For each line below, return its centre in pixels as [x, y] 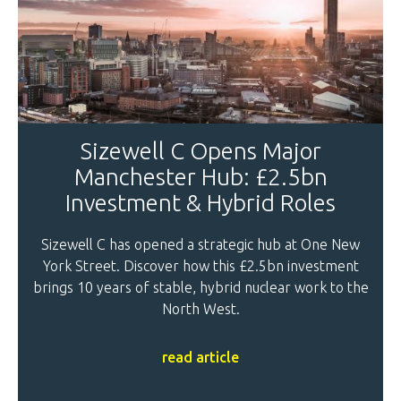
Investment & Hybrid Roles [200, 203]
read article [200, 358]
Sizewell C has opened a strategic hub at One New [200, 245]
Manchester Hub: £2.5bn [200, 177]
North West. [200, 309]
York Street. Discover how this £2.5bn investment [200, 266]
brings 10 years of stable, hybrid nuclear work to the [200, 288]
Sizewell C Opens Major [200, 151]
